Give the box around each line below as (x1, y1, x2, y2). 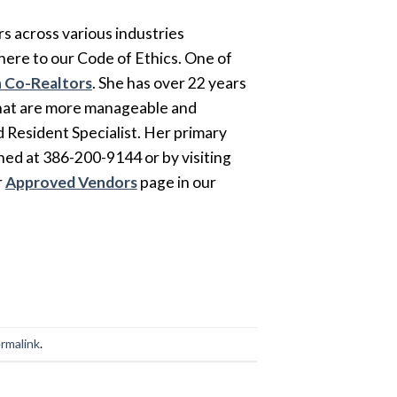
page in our (136, 173, 216, 192)
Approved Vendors (4, 173, 137, 192)
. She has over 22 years (91, 74, 246, 93)
